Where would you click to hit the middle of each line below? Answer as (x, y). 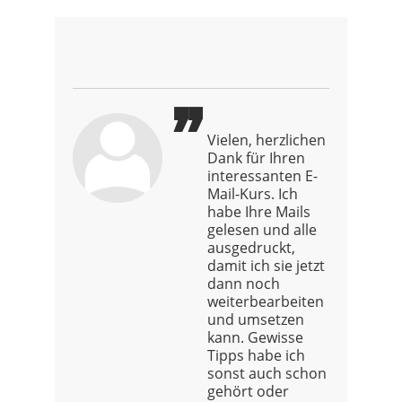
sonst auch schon (267, 373)
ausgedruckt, (251, 247)
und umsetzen (256, 319)
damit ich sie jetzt (266, 265)
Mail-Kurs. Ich (253, 193)
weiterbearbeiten (266, 301)
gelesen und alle (262, 229)
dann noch (244, 283)
